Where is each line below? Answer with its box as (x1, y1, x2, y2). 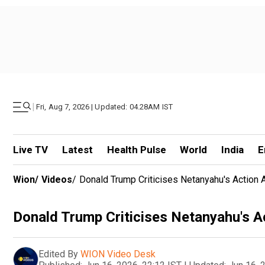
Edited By (38, 248, 78, 260)
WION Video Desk (80, 248, 156, 260)
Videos (41, 174, 72, 185)
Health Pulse (106, 144, 166, 156)
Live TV (13, 144, 48, 156)
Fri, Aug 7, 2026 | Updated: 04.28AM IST (36, 102, 173, 111)
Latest (62, 144, 93, 156)
